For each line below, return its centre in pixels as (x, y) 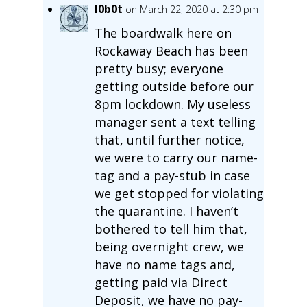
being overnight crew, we (169, 246)
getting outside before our (174, 86)
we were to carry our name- (176, 157)
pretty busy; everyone (159, 68)
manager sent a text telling (175, 122)
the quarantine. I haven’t (166, 211)
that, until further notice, (169, 139)
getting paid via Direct (161, 282)
